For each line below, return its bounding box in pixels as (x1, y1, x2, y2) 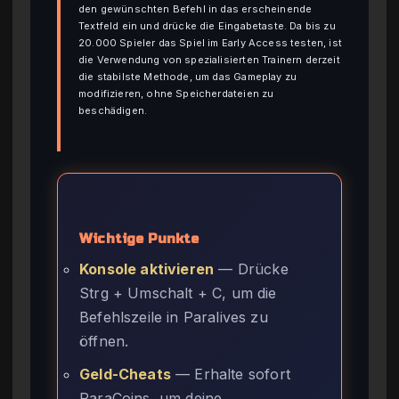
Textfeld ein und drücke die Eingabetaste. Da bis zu (78, 19, 336, 32)
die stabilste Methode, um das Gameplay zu (78, 69, 297, 83)
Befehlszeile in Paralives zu (79, 308, 268, 327)
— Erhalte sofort (170, 365, 290, 384)
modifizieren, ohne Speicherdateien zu (78, 86, 274, 100)
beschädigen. (78, 103, 148, 117)
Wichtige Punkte (79, 230, 199, 247)
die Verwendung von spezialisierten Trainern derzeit (78, 53, 340, 66)
